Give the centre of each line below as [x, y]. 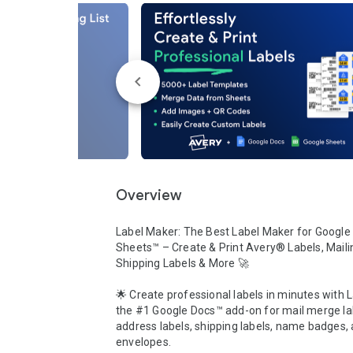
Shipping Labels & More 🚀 [182, 263]
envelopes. [145, 342]
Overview [149, 195]
